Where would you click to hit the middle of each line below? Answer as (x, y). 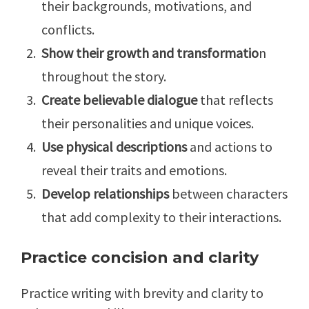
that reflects (235, 100)
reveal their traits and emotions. (134, 170)
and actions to (230, 147)
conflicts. (68, 30)
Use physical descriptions (114, 147)
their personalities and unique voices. (148, 123)
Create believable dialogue (119, 100)
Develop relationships (107, 194)
